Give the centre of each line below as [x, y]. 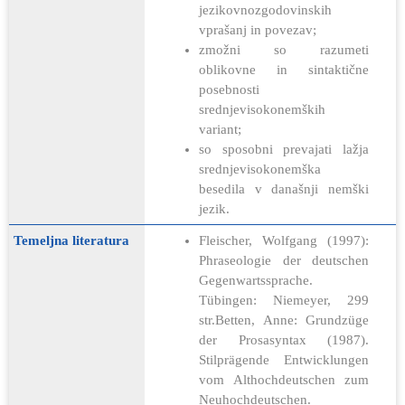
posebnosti [229, 89]
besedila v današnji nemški [284, 188]
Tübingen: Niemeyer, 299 [284, 300]
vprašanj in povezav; [258, 29]
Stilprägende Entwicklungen [284, 359]
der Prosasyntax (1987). [284, 339]
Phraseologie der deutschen [284, 260]
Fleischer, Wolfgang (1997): [284, 240]
